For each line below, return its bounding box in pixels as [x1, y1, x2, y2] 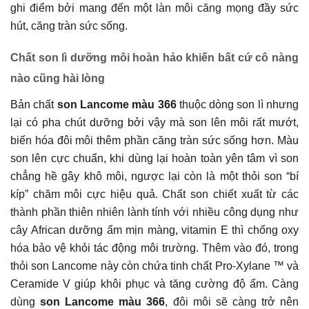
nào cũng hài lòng [10, 72, 105, 84]
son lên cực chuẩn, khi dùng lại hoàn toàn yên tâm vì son [10, 152, 299, 164]
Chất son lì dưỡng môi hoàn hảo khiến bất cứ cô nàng [10, 51, 299, 63]
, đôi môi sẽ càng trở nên [165, 295, 299, 308]
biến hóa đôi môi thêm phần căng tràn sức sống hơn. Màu [10, 134, 299, 146]
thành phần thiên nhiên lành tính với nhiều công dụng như [10, 206, 299, 218]
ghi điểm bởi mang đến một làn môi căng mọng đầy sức [10, 1, 299, 14]
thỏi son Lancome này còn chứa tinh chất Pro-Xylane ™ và [10, 259, 299, 272]
